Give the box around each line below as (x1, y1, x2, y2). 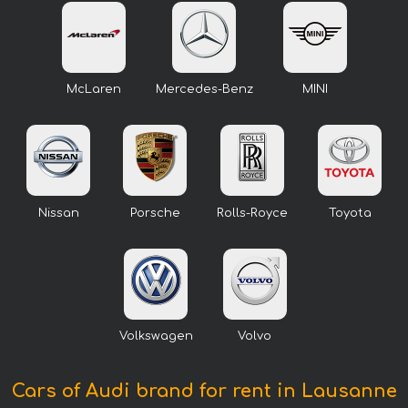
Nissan (37, 206, 79, 219)
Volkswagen (118, 330, 193, 343)
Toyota (328, 206, 372, 219)
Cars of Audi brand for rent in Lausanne (11, 381, 397, 403)
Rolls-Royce (217, 206, 288, 219)
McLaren (66, 83, 121, 97)
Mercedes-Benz (155, 83, 253, 97)
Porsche (129, 206, 180, 219)
